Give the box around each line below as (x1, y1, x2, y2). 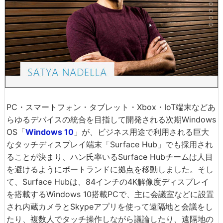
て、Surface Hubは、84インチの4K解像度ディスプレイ (6, 176, 209, 187)
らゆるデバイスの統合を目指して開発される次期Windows (6, 114, 216, 124)
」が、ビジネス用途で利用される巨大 (74, 126, 209, 137)
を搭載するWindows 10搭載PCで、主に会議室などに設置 (6, 189, 214, 199)
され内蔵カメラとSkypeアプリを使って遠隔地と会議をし (6, 201, 213, 212)
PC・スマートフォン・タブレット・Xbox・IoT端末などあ (6, 102, 216, 112)
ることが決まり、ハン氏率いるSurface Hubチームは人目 (6, 151, 213, 162)
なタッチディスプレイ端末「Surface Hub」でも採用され (6, 139, 213, 149)
